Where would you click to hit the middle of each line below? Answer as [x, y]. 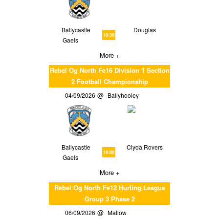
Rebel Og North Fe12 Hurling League [109, 187]
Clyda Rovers [144, 147]
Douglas [144, 29]
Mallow [119, 212]
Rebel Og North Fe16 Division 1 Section [109, 70]
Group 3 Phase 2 [109, 198]
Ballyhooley [125, 95]
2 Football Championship [109, 81]
